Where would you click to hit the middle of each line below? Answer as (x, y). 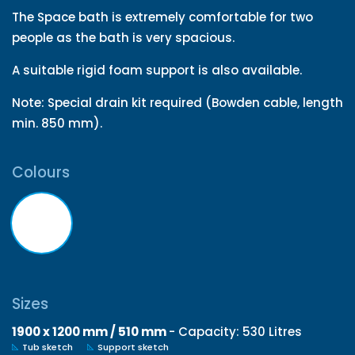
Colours (41, 172)
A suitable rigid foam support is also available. (157, 70)
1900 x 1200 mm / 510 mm (89, 332)
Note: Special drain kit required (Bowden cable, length (177, 102)
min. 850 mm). (57, 123)
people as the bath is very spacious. (123, 37)
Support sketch (132, 347)
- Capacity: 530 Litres (234, 332)
